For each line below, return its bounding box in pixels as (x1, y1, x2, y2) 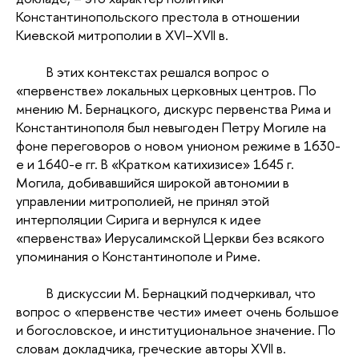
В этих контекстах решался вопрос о (46, 63, 269, 82)
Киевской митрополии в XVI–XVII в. (16, 26, 228, 45)
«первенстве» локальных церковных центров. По (16, 81, 317, 100)
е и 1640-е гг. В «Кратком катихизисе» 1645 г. (16, 155, 294, 174)
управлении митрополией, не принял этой (16, 192, 269, 211)
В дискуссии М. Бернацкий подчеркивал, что (46, 284, 316, 303)
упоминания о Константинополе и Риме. (16, 247, 260, 266)
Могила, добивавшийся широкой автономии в (16, 173, 289, 192)
